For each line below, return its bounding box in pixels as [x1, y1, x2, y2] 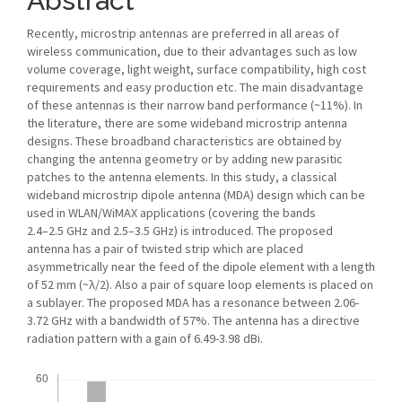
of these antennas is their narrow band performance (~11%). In [27, 97, 363, 113]
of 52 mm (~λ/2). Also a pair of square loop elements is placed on [27, 276, 373, 293]
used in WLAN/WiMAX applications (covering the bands [27, 205, 316, 221]
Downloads [32, 362, 88, 372]
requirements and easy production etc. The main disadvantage [27, 79, 363, 95]
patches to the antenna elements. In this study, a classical [27, 169, 336, 185]
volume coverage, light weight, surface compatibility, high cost [27, 61, 366, 77]
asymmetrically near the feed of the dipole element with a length [27, 258, 375, 275]
